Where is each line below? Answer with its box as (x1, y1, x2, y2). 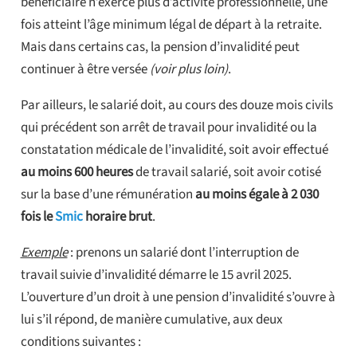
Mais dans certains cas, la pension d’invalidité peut (20, 37, 300, 57)
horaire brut (82, 206, 152, 226)
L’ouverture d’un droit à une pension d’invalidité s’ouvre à (20, 287, 335, 307)
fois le (20, 206, 55, 226)
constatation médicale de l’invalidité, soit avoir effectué (20, 139, 328, 159)
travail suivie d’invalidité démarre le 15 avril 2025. (20, 265, 292, 284)
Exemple (20, 242, 68, 262)
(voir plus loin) (149, 59, 228, 79)
